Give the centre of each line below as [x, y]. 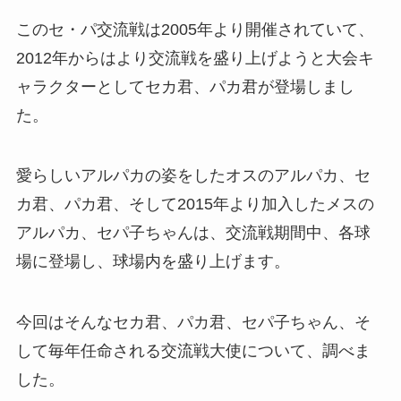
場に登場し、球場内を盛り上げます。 [153, 262]
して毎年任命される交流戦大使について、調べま [193, 351]
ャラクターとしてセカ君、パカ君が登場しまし [185, 86]
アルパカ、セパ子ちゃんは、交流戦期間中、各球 [193, 233]
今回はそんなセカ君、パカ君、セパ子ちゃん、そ [193, 323]
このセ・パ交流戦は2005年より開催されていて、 [195, 29]
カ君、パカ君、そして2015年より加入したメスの [195, 205]
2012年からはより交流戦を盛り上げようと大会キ [195, 58]
